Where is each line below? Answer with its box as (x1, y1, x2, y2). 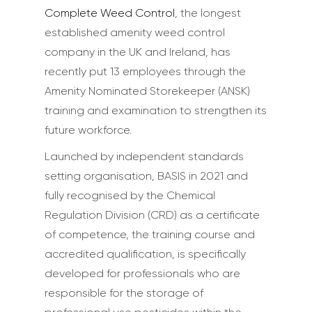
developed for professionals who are (45, 267, 240, 280)
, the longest (175, 6, 241, 19)
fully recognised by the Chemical (45, 189, 215, 202)
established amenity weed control (45, 26, 225, 39)
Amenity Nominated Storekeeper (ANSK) (45, 84, 250, 97)
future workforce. (45, 123, 132, 136)
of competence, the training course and (45, 228, 255, 241)
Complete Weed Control (45, 6, 175, 19)
